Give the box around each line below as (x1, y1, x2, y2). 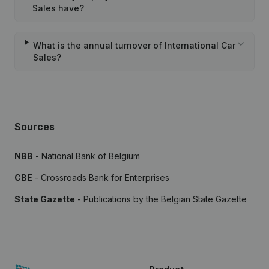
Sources (14, 121, 55, 133)
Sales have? (32, 3, 85, 13)
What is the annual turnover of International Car (32, 40, 235, 50)
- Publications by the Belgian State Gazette (75, 194, 247, 204)
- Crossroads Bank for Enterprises (32, 172, 169, 183)
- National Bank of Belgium (33, 151, 140, 161)
